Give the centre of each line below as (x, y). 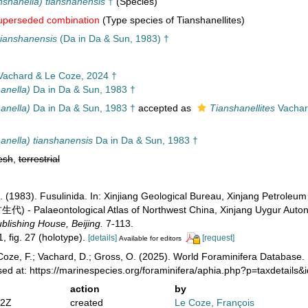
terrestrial (39, 159)
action (85, 288)
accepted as (164, 108)
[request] (218, 238)
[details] (102, 238)
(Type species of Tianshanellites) (172, 20)
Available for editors (150, 238)
